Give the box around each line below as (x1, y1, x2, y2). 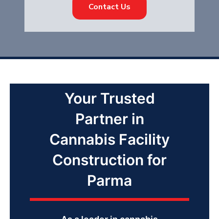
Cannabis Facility (49, 131, 170, 148)
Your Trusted (64, 89, 155, 107)
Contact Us (88, 1, 131, 12)
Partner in (75, 110, 144, 128)
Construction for (52, 151, 167, 169)
